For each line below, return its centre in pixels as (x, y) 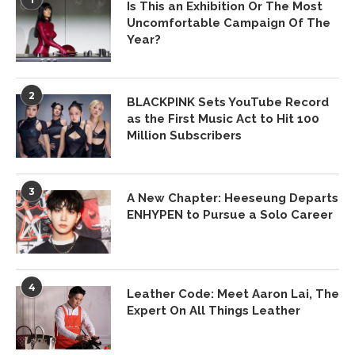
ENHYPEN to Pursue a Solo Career (230, 215)
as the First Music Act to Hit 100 (223, 119)
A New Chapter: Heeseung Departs (233, 198)
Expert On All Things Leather (214, 311)
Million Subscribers (184, 136)
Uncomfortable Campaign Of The (229, 23)
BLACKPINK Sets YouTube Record (228, 102)
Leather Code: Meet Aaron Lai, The (233, 294)
